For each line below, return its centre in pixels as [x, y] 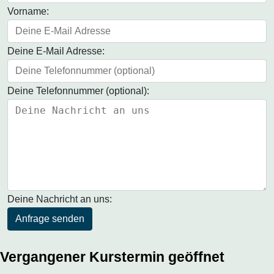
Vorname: [28, 12]
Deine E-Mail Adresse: [56, 51]
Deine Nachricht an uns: [60, 199]
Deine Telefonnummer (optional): [78, 91]
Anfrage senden [50, 219]
